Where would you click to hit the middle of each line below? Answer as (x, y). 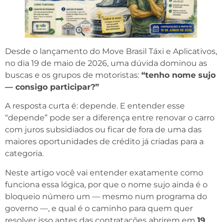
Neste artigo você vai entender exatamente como (104, 172)
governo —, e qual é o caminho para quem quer (99, 208)
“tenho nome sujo (178, 75)
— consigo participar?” (52, 87)
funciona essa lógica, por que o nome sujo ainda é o (106, 184)
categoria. (24, 154)
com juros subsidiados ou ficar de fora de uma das (103, 130)
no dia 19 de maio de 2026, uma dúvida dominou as (106, 63)
